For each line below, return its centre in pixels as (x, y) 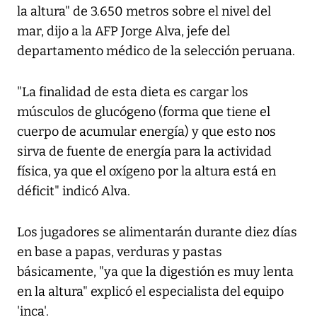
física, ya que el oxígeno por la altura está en (146, 172)
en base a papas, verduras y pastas (120, 252)
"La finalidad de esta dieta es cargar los (133, 92)
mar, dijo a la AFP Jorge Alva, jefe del (123, 31)
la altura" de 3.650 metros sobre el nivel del (144, 12)
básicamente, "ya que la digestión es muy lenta (155, 272)
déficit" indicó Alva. (74, 191)
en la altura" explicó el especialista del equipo (150, 292)
